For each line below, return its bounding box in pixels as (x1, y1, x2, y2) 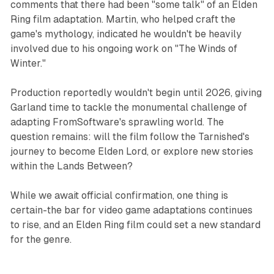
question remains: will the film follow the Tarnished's (10, 131, 250, 143)
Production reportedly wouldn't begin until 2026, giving (10, 87, 262, 99)
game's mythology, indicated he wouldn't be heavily (10, 28, 242, 40)
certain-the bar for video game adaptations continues (10, 204, 253, 217)
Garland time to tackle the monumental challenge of (10, 102, 247, 114)
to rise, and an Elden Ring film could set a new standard (10, 219, 261, 231)
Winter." (10, 57, 46, 70)
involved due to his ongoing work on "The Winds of (10, 43, 237, 55)
